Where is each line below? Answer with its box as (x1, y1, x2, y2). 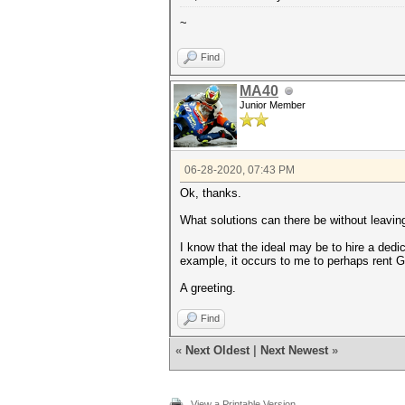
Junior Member (240, 99, 306, 110)
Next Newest (260, 344, 328, 357)
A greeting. (180, 281, 236, 295)
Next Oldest (185, 344, 250, 357)
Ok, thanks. (180, 186, 241, 200)
